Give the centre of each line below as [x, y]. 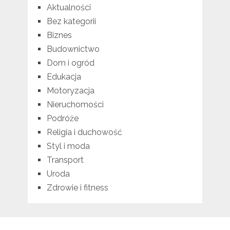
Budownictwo [73, 49]
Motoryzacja [70, 91]
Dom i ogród [70, 63]
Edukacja [64, 77]
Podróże [62, 119]
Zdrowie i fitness [77, 188]
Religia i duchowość [84, 132]
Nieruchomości [75, 105]
